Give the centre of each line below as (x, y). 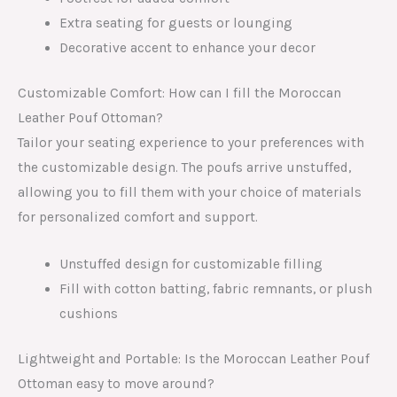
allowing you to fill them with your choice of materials (190, 192)
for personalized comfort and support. (138, 217)
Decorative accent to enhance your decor (187, 47)
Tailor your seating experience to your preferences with (191, 142)
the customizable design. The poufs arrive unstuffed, (184, 167)
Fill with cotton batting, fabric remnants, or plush (215, 288)
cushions (88, 313)
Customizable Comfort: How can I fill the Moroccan (179, 93)
